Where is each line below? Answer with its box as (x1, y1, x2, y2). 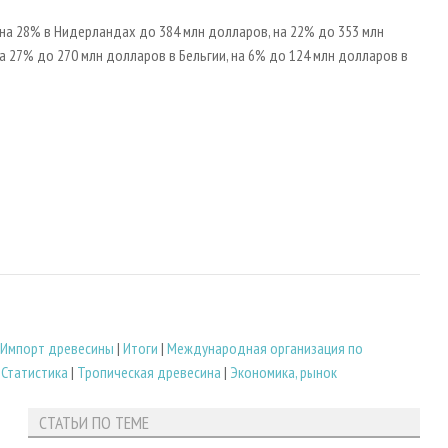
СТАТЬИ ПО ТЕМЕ (38, 410, 149, 434)
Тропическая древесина (77, 362, 221, 383)
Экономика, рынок (230, 362, 337, 383)
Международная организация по (167, 338, 363, 359)
